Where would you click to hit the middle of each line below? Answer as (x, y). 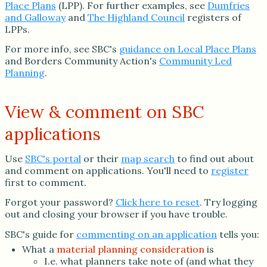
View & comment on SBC (105, 111)
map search (148, 159)
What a (39, 249)
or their (101, 159)
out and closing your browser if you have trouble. (116, 214)
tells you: (238, 234)
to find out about (214, 159)
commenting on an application (147, 234)
